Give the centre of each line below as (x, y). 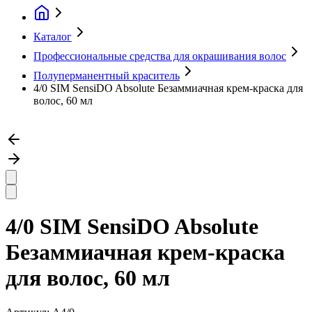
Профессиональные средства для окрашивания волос (160, 56)
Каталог (53, 37)
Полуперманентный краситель (107, 76)
